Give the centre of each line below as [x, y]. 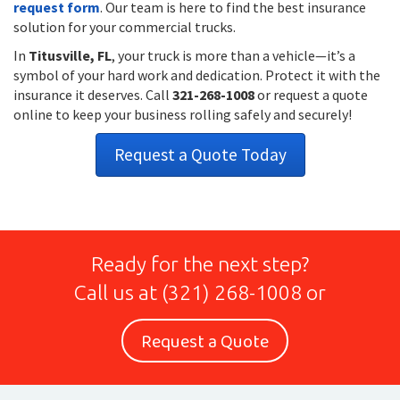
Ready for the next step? [200, 264]
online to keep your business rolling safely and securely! [183, 114]
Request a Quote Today [200, 154]
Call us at [118, 292]
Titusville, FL [70, 55]
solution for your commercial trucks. [125, 27]
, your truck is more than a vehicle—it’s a [233, 55]
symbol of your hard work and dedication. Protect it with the [197, 75]
